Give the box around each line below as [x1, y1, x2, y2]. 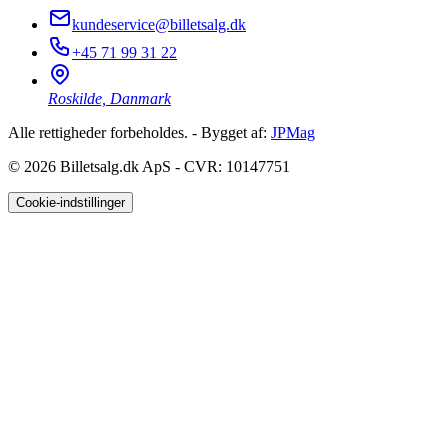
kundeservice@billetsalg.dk [72, 16, 246, 34]
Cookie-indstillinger [16, 195, 125, 211]
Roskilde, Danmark [48, 90, 171, 108]
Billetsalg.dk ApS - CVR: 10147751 [60, 158, 290, 176]
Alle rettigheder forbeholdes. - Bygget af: [8, 124, 271, 142]
